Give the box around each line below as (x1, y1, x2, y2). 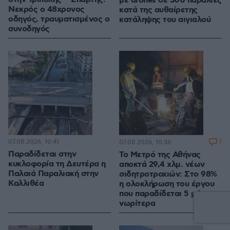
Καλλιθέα (8, 178, 44, 189)
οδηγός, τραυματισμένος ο (8, 14, 109, 25)
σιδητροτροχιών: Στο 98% (119, 169, 217, 180)
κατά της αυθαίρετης (119, 5, 198, 16)
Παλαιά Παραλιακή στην (8, 168, 99, 180)
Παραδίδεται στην (8, 149, 76, 160)
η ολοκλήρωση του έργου (119, 179, 214, 190)
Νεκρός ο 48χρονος (8, 4, 85, 15)
